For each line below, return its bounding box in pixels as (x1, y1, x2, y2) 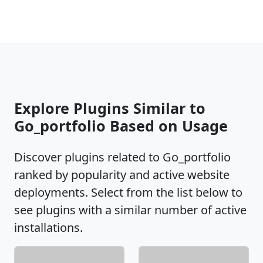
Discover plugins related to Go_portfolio (14, 149, 231, 165)
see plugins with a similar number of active (14, 202, 247, 218)
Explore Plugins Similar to (14, 98, 205, 118)
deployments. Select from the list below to (14, 184, 242, 200)
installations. (14, 220, 83, 235)
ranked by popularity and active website (14, 167, 230, 183)
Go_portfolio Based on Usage (14, 116, 228, 136)
